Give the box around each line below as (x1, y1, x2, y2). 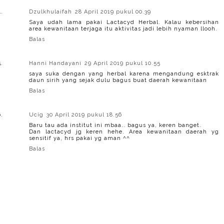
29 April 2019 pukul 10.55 (84, 59, 160, 66)
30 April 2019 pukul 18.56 (46, 111, 122, 118)
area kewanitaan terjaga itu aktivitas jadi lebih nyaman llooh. (29, 25, 217, 32)
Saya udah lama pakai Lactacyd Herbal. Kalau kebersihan (29, 18, 219, 25)
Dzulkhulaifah (29, 8, 72, 15)
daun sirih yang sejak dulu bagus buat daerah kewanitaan (29, 76, 207, 83)
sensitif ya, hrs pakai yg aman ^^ (29, 134, 130, 141)
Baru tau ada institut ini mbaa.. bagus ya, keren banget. (29, 121, 201, 128)
